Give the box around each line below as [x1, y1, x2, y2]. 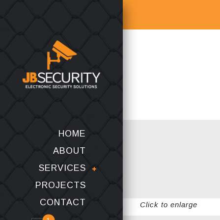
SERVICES [39, 163, 86, 173]
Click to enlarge [140, 200, 197, 209]
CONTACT [40, 197, 86, 207]
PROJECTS [35, 180, 86, 190]
